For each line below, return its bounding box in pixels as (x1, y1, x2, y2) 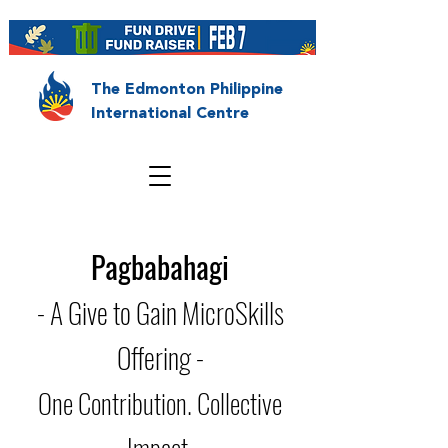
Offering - (116, 337, 204, 378)
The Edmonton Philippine (91, 79, 283, 98)
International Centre (91, 103, 249, 122)
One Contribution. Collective (38, 383, 282, 423)
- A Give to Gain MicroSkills (36, 292, 284, 333)
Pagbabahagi (91, 244, 229, 289)
